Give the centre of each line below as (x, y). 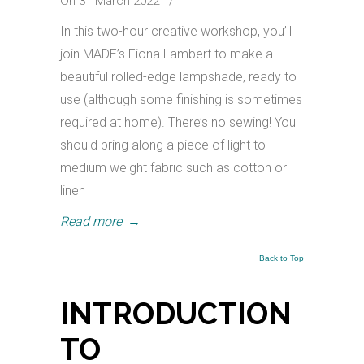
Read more (91, 221)
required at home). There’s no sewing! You (178, 122)
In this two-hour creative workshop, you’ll (176, 31)
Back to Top (282, 258)
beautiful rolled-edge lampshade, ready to (178, 77)
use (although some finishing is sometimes (181, 100)
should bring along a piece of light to (163, 145)
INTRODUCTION (176, 314)
